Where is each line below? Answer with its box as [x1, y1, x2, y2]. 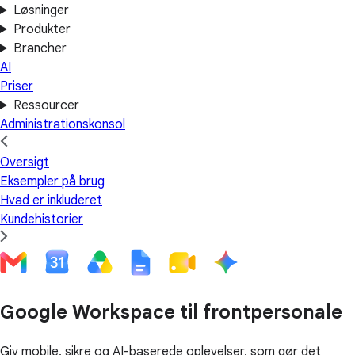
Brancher [13, 40, 67, 56]
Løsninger [13, 2, 69, 18]
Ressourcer [13, 97, 79, 113]
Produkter [13, 21, 71, 37]
